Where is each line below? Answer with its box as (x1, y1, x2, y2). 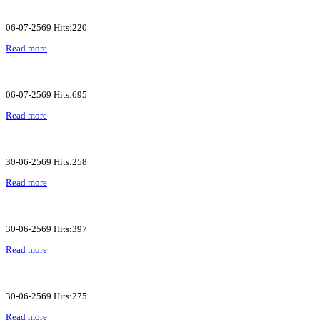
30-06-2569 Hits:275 (6, 290, 87, 301)
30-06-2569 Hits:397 (6, 223, 87, 234)
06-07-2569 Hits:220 (6, 21, 87, 33)
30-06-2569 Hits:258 (6, 156, 87, 167)
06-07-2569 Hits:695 (6, 89, 87, 100)
